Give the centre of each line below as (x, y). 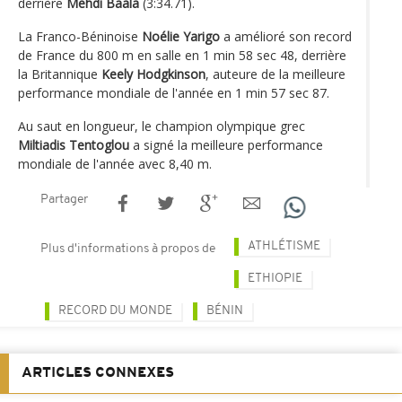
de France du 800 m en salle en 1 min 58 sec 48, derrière (182, 55)
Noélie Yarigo (181, 36)
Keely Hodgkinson (153, 74)
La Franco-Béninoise (80, 36)
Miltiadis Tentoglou (74, 144)
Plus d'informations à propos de (128, 249)
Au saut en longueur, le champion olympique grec (162, 126)
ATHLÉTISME (284, 246)
